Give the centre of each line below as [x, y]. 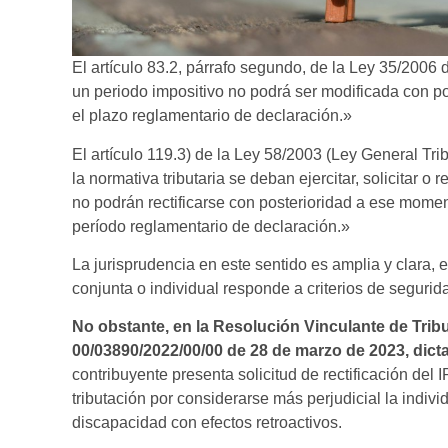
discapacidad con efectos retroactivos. [207, 423]
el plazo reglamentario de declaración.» [212, 116]
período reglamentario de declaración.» [211, 226]
